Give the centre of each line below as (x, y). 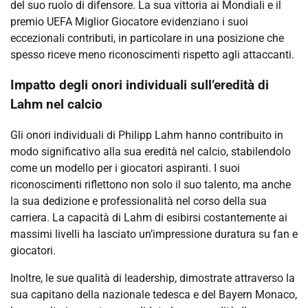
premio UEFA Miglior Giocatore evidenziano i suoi (129, 21)
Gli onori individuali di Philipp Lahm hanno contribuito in (147, 135)
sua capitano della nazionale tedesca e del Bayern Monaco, (154, 295)
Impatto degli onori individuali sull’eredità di (140, 86)
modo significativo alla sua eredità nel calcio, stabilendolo (151, 152)
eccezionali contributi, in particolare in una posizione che (147, 38)
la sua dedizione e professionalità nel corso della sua (139, 201)
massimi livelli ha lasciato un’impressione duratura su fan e (154, 234)
